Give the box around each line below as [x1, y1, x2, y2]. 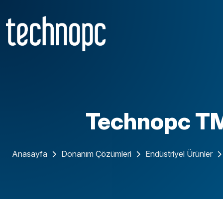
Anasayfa [11, 149, 47, 159]
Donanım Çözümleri [61, 149, 131, 159]
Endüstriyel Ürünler [145, 149, 213, 159]
